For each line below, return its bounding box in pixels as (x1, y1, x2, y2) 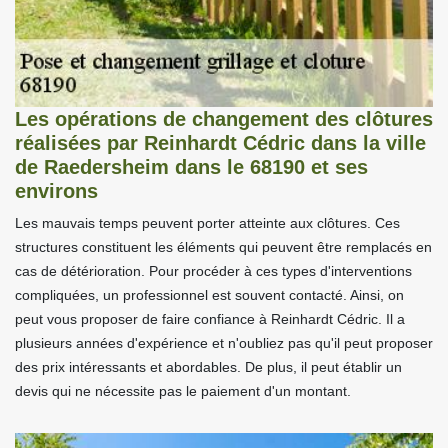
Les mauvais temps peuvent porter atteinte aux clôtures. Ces (15, 214, 400, 231)
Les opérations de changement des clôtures (15, 107, 433, 130)
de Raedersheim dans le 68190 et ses (15, 155, 368, 178)
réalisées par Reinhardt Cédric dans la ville (15, 131, 426, 154)
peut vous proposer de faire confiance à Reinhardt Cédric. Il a (15, 310, 405, 327)
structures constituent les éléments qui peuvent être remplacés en (15, 238, 432, 255)
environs (15, 179, 98, 202)
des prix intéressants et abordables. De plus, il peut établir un (15, 358, 402, 375)
